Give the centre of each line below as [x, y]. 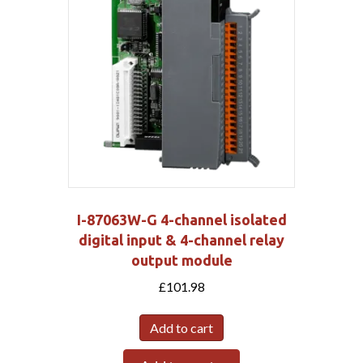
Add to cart [181, 328]
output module [181, 260]
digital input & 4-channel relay [181, 239]
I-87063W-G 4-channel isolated [181, 219]
